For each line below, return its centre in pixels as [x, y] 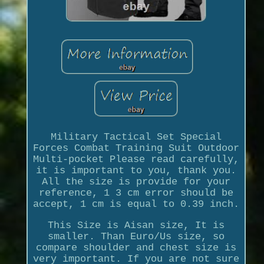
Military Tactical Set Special [136, 137]
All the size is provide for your [136, 181]
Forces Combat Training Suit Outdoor [136, 148]
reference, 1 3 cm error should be [136, 193]
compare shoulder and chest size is [136, 247]
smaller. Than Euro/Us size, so [136, 236]
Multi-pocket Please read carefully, [136, 159]
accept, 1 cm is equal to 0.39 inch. [136, 204]
